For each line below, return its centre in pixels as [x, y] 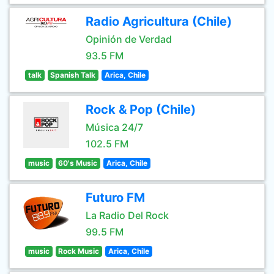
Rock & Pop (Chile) [141, 109]
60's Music [78, 163]
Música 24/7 [114, 127]
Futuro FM [115, 198]
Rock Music [79, 251]
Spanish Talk [73, 75]
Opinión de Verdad [129, 39]
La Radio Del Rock [127, 215]
